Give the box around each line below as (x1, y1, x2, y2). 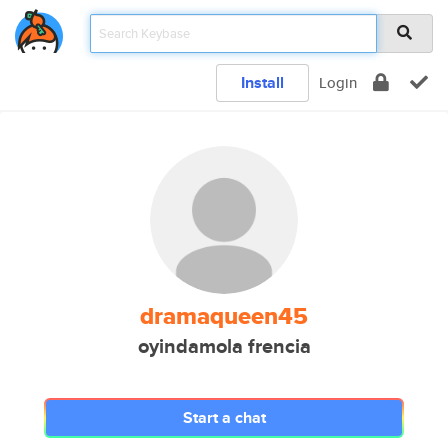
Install (241, 71, 284, 94)
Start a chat (182, 406, 266, 429)
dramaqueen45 (140, 298, 308, 334)
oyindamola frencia (137, 332, 311, 361)
